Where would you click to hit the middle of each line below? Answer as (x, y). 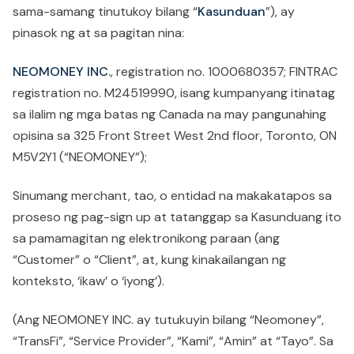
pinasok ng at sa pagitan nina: (100, 33)
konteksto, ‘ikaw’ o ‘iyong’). (88, 281)
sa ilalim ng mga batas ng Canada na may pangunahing (169, 114)
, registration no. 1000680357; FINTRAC (224, 72)
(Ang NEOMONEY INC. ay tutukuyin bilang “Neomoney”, (168, 320)
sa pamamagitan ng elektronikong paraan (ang (146, 238)
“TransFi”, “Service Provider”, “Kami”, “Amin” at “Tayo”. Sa (173, 341)
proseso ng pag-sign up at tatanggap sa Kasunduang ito (177, 217)
